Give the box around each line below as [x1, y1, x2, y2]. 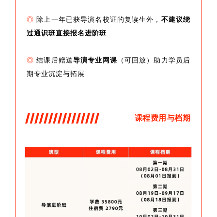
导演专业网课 [73, 56, 117, 64]
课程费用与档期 [134, 114, 190, 123]
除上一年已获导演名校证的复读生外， [34, 15, 161, 23]
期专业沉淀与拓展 [27, 70, 85, 77]
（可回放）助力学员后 [117, 56, 191, 64]
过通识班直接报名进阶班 [27, 29, 107, 37]
